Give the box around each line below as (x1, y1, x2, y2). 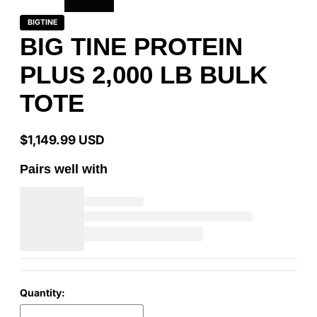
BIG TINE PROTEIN (20, 33, 243, 61)
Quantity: (20, 287, 65, 299)
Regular (19, 139, 63, 154)
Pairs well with (20, 162, 108, 177)
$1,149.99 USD (20, 132, 105, 148)
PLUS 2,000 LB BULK (20, 61, 267, 89)
